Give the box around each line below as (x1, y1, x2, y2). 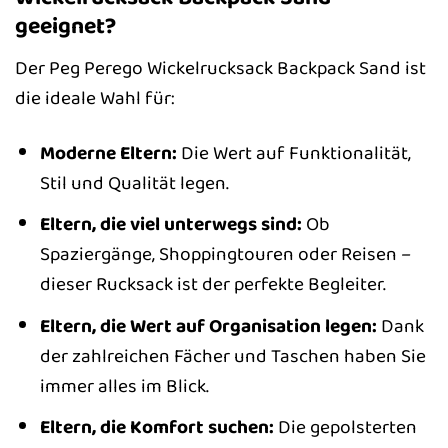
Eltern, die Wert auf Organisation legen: (39, 310, 377, 341)
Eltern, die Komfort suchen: (39, 412, 274, 443)
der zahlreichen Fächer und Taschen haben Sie (39, 340, 426, 371)
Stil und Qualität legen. (39, 167, 229, 198)
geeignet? (15, 8, 116, 45)
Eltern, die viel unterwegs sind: (39, 209, 302, 240)
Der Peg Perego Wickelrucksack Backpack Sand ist (15, 52, 426, 83)
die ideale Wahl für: (15, 82, 175, 113)
